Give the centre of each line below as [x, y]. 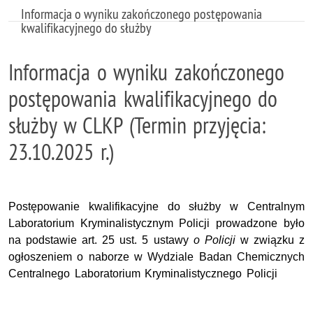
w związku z [272, 240]
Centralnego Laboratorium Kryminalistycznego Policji [143, 274]
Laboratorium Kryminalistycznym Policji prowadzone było [156, 223]
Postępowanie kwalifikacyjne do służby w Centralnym [156, 206]
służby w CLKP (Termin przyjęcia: [137, 125]
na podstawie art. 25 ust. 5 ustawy [101, 240]
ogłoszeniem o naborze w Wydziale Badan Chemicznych [156, 257]
